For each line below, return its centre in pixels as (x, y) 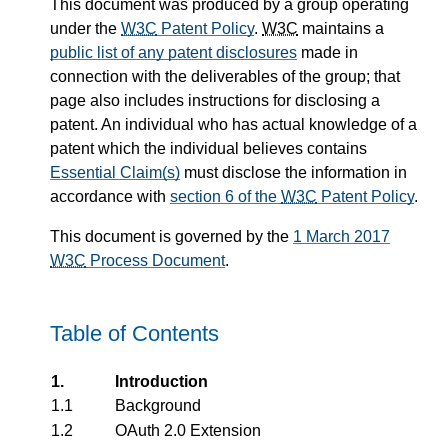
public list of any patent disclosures (173, 53)
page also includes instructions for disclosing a (215, 101)
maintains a (341, 29)
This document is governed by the (171, 237)
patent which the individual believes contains (208, 149)
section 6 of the (225, 197)
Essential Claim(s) (115, 173)
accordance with (110, 197)
